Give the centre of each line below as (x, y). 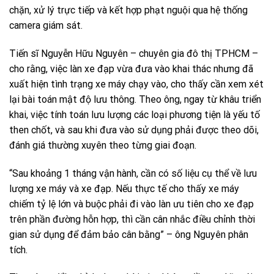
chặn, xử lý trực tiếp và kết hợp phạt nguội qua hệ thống (128, 10)
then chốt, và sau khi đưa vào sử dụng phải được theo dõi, (134, 130)
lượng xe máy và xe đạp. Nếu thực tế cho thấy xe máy (124, 188)
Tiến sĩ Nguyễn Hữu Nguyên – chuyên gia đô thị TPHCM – (134, 53)
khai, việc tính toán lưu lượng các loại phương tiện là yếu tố (135, 114)
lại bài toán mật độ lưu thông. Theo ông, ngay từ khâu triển (135, 99)
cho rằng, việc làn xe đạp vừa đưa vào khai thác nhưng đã (131, 68)
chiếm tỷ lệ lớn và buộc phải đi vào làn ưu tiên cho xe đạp (131, 204)
